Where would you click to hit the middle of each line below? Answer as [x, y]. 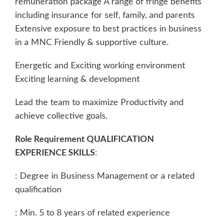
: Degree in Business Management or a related [105, 176]
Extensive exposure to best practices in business [108, 29]
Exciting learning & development [77, 79]
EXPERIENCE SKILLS [55, 153]
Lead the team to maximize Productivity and [99, 102]
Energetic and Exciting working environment [100, 66]
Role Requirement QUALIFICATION [84, 139]
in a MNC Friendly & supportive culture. [92, 42]
